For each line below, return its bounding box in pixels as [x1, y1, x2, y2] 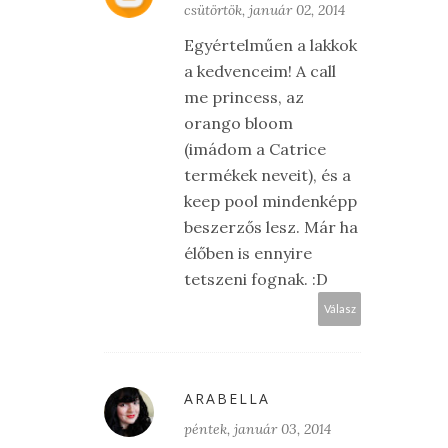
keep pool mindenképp [184, 191, 357, 212]
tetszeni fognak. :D [184, 269, 328, 290]
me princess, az [184, 87, 304, 108]
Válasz [323, 302, 356, 316]
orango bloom [184, 113, 293, 134]
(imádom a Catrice [184, 139, 326, 160]
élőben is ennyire [184, 243, 312, 264]
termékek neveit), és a [184, 165, 351, 186]
